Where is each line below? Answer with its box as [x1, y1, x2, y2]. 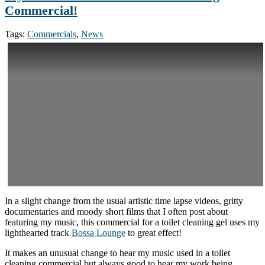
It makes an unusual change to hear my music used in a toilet [5, 248, 230, 258]
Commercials [27, 29, 76, 40]
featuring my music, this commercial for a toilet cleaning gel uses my [5, 217, 260, 228]
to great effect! [125, 228, 182, 238]
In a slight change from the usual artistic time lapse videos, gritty [5, 196, 243, 206]
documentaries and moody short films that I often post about [5, 206, 228, 217]
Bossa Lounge [72, 228, 125, 238]
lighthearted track [5, 228, 72, 238]
